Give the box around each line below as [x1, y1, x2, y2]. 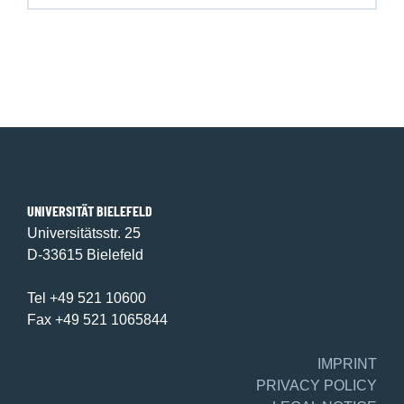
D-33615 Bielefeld [27, 247, 143, 262]
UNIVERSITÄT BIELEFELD [27, 202, 152, 219]
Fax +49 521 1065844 [27, 312, 168, 328]
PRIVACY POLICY [256, 377, 377, 393]
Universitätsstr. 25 [27, 225, 141, 241]
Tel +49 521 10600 [27, 290, 146, 307]
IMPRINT [317, 355, 377, 372]
